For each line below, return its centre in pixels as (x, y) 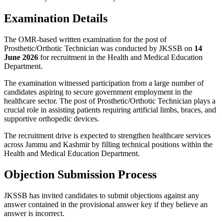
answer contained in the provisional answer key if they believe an (106, 204)
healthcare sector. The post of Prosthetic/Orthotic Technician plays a (110, 101)
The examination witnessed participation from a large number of (104, 83)
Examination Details (56, 18)
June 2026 (21, 57)
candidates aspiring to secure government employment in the (98, 92)
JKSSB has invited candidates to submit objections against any (102, 195)
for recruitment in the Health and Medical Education (120, 57)
